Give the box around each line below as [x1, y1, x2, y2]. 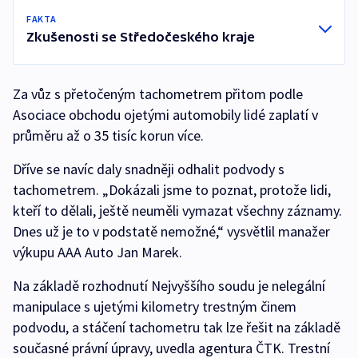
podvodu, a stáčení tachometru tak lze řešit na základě [13, 318, 340, 336]
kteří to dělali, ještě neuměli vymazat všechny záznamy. [13, 201, 342, 220]
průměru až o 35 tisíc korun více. [13, 126, 207, 145]
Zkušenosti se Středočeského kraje [26, 30, 255, 44]
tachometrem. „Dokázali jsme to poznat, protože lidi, [13, 181, 331, 199]
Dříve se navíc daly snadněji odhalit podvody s [13, 160, 284, 178]
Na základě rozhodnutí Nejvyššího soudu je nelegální [13, 276, 325, 295]
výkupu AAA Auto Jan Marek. [13, 243, 185, 261]
